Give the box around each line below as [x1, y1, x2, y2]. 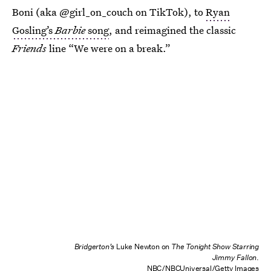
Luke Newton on [114, 241, 171, 252]
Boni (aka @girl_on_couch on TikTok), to [12, 5, 206, 19]
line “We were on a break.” [47, 41, 171, 55]
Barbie [55, 23, 85, 37]
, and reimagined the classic [109, 23, 236, 37]
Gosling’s [12, 23, 55, 37]
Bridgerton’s [74, 241, 115, 252]
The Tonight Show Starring [171, 241, 259, 252]
